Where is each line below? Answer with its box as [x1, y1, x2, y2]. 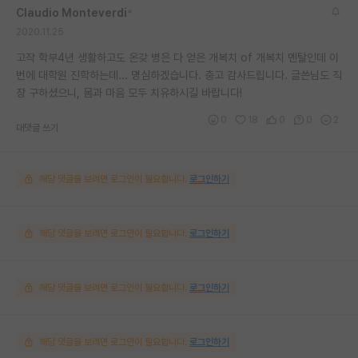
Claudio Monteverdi [16, 6, 127, 20]
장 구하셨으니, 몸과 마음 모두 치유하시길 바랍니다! [16, 86, 242, 100]
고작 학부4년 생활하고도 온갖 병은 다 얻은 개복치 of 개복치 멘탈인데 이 [16, 51, 339, 65]
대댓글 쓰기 [16, 122, 58, 134]
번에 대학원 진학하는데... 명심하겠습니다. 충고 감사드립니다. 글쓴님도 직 [16, 69, 342, 82]
